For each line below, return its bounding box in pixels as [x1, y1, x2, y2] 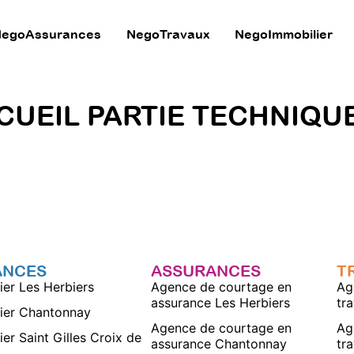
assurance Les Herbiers [151, 294, 291, 311]
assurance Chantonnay [151, 335, 288, 352]
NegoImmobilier [234, 27, 333, 41]
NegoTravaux [126, 27, 209, 41]
